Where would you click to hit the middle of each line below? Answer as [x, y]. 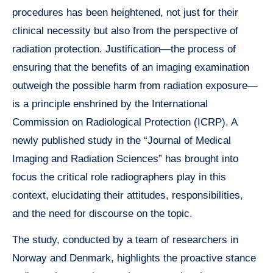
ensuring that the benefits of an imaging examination [131, 67]
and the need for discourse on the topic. [102, 213]
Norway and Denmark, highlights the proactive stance [134, 258]
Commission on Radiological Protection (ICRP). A [125, 122]
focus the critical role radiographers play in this [119, 177]
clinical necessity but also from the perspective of [125, 30]
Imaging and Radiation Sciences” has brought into [125, 158]
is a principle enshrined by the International [110, 104]
